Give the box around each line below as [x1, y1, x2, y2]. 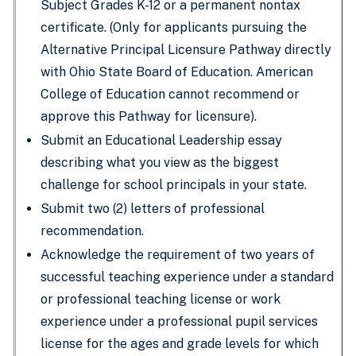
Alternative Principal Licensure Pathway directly [41, 42, 331, 57]
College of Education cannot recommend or [41, 87, 300, 102]
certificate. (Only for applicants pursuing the [41, 20, 307, 35]
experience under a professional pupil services [41, 314, 318, 329]
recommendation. [41, 223, 144, 238]
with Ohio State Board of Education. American [41, 64, 313, 79]
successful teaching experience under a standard [41, 269, 334, 284]
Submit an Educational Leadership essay [41, 133, 282, 148]
